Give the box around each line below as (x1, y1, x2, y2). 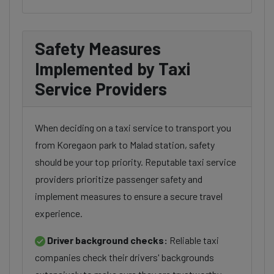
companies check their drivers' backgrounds (35, 251, 214, 263)
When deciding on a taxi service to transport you (35, 122, 231, 133)
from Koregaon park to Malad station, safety (35, 139, 215, 150)
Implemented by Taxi (35, 58, 190, 79)
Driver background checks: (47, 234, 168, 246)
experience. (35, 207, 83, 219)
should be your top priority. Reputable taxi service (35, 156, 236, 168)
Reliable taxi (168, 234, 219, 246)
